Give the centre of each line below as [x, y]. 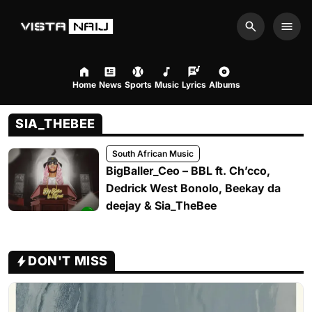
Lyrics [194, 85]
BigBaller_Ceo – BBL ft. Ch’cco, [188, 171]
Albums [224, 85]
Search [268, 34]
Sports [138, 85]
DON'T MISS [68, 261]
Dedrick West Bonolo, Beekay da [193, 188]
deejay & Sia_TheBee [161, 205]
